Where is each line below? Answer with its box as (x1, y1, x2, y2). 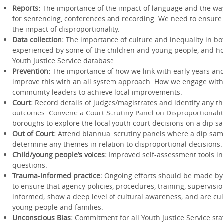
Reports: (12, 3, 40, 13)
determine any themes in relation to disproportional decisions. (12, 139, 222, 149)
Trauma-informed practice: (12, 171, 102, 180)
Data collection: (12, 35, 64, 44)
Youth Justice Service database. (12, 56, 116, 65)
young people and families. (12, 202, 103, 212)
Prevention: (12, 66, 50, 76)
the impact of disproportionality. (12, 24, 120, 34)
